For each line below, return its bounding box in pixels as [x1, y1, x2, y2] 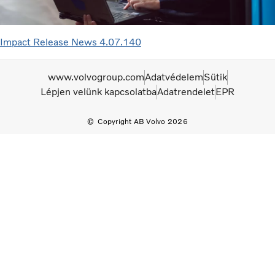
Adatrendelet [157, 85, 215, 98]
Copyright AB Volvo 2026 [98, 117, 188, 126]
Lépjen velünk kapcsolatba [41, 85, 157, 98]
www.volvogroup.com [47, 71, 144, 83]
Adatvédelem [144, 71, 203, 83]
